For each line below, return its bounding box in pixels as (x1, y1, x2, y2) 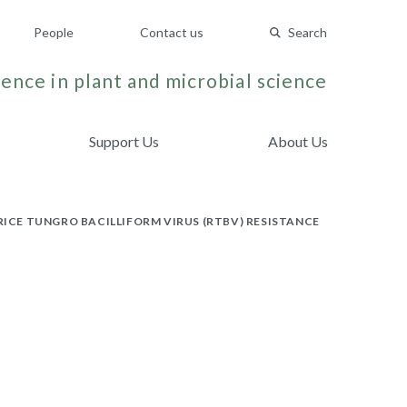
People (34, 25, 74, 40)
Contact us (140, 25, 203, 40)
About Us (267, 133, 328, 150)
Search (288, 25, 327, 40)
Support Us (89, 133, 160, 150)
